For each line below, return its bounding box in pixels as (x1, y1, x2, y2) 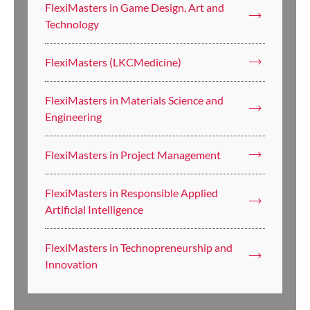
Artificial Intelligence (45, 203, 143, 217)
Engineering (45, 110, 102, 124)
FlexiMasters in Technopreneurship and (45, 241, 232, 255)
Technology (45, 17, 99, 31)
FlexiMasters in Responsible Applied (45, 186, 218, 200)
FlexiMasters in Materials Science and (45, 93, 224, 107)
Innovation (45, 257, 98, 271)
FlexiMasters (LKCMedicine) (45, 55, 181, 69)
